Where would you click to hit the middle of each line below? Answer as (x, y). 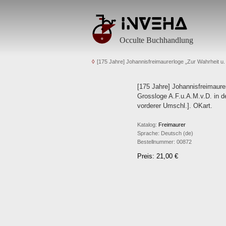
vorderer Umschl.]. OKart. (175, 106)
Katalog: (147, 125)
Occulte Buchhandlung (156, 40)
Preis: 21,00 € (158, 156)
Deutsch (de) (176, 133)
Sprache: (148, 133)
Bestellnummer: (156, 142)
